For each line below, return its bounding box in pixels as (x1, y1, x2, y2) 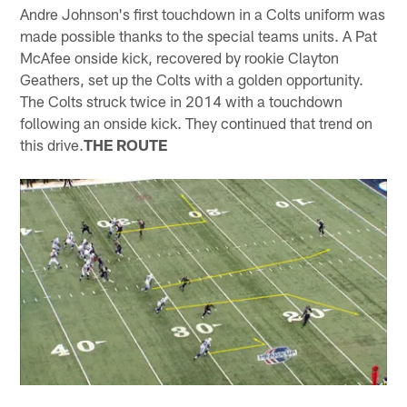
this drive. (20, 134, 84, 154)
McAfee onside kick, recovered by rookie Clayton (20, 47, 340, 66)
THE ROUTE (84, 134, 168, 154)
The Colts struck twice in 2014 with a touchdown (20, 91, 343, 110)
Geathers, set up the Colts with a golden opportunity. (20, 69, 364, 88)
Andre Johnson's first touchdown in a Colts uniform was (20, 4, 386, 23)
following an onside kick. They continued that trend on (20, 113, 373, 132)
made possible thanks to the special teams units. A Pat (20, 25, 378, 45)
